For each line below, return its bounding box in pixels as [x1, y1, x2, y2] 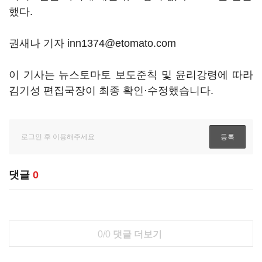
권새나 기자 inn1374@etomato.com [9, 37, 176, 49]
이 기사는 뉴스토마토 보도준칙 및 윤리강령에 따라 [9, 69, 253, 81]
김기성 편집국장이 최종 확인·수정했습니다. [9, 85, 213, 96]
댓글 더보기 [110, 229, 162, 239]
